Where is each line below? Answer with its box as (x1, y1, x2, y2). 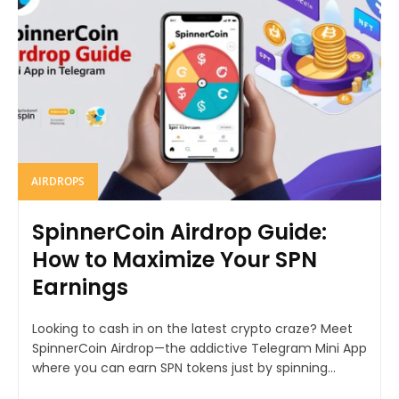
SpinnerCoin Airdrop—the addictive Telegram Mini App (32, 339, 367, 358)
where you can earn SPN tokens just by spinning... (32, 359, 336, 378)
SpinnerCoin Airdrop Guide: (32, 217, 327, 248)
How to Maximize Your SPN (32, 245, 317, 275)
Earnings (32, 273, 128, 303)
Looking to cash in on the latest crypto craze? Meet (32, 320, 353, 338)
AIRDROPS (31, 174, 85, 190)
